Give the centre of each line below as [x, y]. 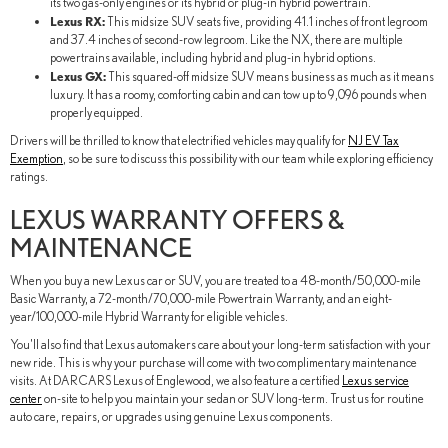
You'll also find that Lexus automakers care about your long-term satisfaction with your [220, 345]
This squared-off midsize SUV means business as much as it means [270, 77]
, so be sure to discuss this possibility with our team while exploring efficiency [248, 159]
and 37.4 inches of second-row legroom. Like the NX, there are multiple [226, 40]
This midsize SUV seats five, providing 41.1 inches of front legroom [266, 22]
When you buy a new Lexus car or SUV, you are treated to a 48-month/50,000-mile [215, 281]
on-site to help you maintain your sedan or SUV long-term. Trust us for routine [233, 399]
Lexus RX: [77, 21]
